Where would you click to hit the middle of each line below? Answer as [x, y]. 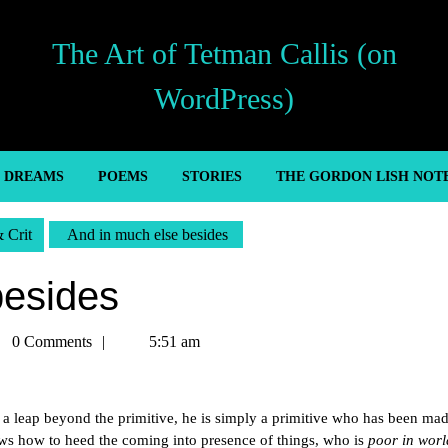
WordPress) [224, 98]
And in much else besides [146, 234]
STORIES [211, 176]
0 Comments [50, 341]
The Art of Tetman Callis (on [224, 53]
